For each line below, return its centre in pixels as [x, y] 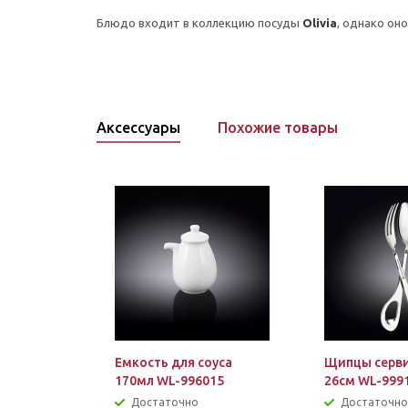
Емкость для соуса [173, 362]
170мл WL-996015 [169, 381]
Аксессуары [138, 127]
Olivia [320, 23]
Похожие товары [278, 127]
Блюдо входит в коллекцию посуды [198, 23]
